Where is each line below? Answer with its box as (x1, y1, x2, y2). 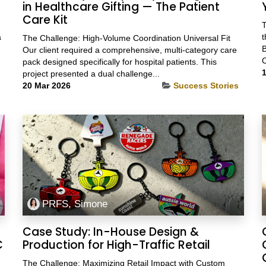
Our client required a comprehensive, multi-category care (22, 45, 237, 55)
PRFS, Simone (42, 198, 108, 210)
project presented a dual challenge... (22, 68, 160, 78)
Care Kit (22, 12, 68, 28)
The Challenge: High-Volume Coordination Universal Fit (22, 33, 230, 43)
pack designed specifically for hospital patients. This (22, 56, 217, 66)
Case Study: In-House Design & (22, 224, 199, 240)
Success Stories (173, 80, 239, 90)
